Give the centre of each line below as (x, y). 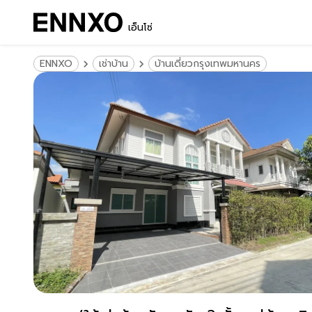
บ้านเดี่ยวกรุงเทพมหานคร (208, 64)
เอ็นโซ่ (140, 28)
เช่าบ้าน (114, 64)
